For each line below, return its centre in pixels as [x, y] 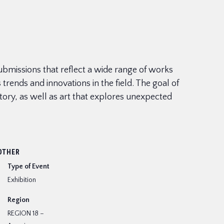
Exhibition [22, 180]
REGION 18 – [26, 213]
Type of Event [28, 166]
